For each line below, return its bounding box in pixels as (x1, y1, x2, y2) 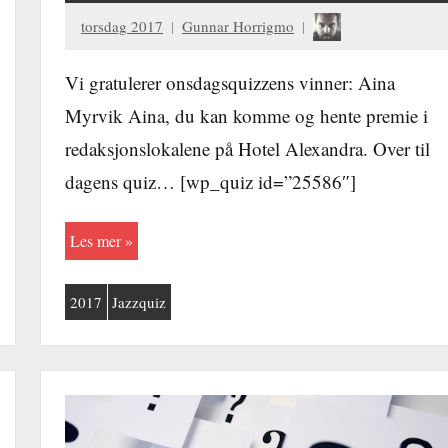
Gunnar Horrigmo (182, 15, 294, 36)
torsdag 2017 (81, 15, 163, 36)
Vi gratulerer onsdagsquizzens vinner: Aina (65, 70, 395, 96)
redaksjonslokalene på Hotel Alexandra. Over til (65, 136, 430, 162)
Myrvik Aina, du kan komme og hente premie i (65, 103, 428, 129)
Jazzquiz (112, 291, 167, 312)
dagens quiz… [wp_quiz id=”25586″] (65, 169, 356, 195)
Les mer (69, 230, 121, 252)
